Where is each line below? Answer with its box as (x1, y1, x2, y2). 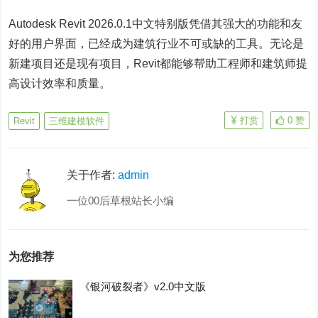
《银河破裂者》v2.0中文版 (79, 280, 207, 292)
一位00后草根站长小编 (67, 194, 175, 207)
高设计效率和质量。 (9, 77, 111, 89)
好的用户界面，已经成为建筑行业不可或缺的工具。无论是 (9, 37, 305, 50)
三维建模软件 (49, 115, 105, 126)
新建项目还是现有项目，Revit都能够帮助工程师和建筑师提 (9, 57, 308, 70)
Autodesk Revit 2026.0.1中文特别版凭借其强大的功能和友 (9, 17, 303, 30)
